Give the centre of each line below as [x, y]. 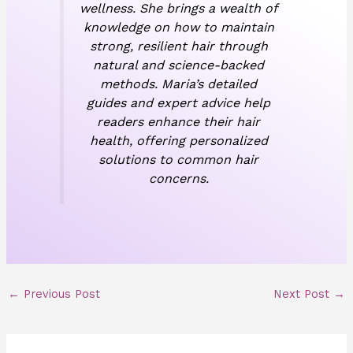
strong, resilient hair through [178, 46]
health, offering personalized [178, 141]
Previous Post [59, 294]
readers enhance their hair [178, 122]
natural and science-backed [178, 65]
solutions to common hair [178, 160]
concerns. [178, 179]
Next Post [304, 294]
